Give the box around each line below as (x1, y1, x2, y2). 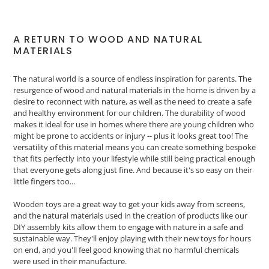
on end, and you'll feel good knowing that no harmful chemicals (13, 244, 239, 256)
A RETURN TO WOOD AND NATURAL (13, 32, 203, 47)
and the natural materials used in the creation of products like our (13, 210, 247, 222)
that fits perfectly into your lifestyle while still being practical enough (13, 153, 255, 164)
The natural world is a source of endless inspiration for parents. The (13, 73, 252, 84)
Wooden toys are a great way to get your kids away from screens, (13, 199, 245, 210)
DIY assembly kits (13, 222, 75, 233)
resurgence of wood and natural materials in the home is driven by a (13, 84, 256, 95)
